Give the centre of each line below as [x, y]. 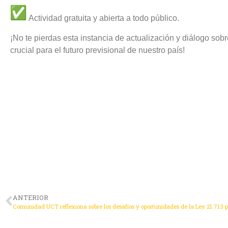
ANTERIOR [31, 197]
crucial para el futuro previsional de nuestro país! [97, 50]
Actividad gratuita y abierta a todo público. [103, 18]
